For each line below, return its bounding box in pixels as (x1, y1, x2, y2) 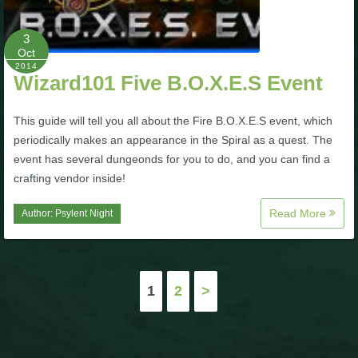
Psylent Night (55, 208, 113, 219)
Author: (22, 208, 55, 219)
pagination (3, 304, 123, 331)
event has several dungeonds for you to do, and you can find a (14, 153, 330, 165)
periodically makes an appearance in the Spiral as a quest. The (14, 133, 332, 146)
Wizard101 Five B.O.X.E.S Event (14, 72, 323, 94)
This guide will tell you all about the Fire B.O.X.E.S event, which (14, 114, 332, 127)
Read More (269, 207, 329, 220)
